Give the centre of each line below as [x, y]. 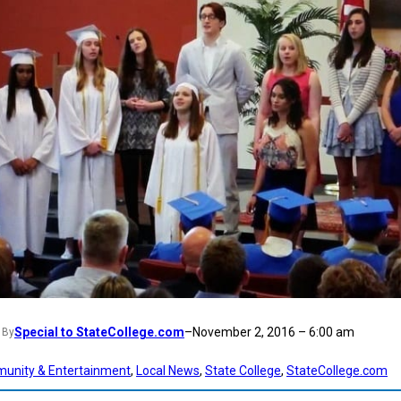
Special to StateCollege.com [99, 332]
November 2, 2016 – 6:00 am [273, 332]
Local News [168, 370]
